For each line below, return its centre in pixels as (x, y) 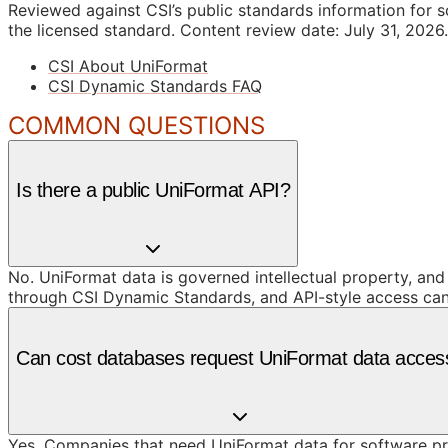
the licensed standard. (91, 29)
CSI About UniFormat (128, 65)
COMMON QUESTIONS (136, 125)
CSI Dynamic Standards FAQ (155, 85)
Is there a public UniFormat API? (153, 190)
